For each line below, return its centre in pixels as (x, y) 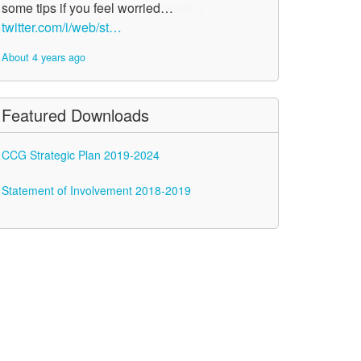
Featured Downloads (75, 115)
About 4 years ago (44, 57)
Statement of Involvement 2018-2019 (96, 190)
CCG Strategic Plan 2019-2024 (81, 155)
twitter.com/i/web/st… (62, 27)
